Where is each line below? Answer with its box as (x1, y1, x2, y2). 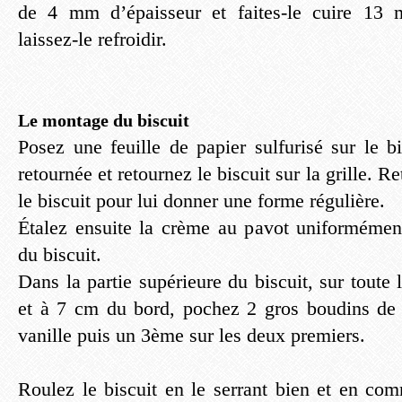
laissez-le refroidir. (18, 28, 167, 50)
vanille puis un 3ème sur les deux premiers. (18, 324, 365, 346)
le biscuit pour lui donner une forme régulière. (18, 189, 385, 212)
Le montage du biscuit (18, 110, 189, 130)
